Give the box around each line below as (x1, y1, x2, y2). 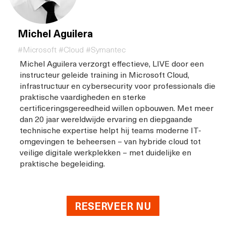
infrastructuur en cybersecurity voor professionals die (20, 79, 215, 92)
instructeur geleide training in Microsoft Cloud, (20, 68, 189, 81)
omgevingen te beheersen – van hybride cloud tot (20, 135, 201, 147)
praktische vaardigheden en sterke (20, 90, 146, 103)
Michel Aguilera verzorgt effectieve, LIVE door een (20, 57, 204, 70)
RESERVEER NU (75, 198, 151, 214)
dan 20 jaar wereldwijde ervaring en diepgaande (20, 112, 192, 125)
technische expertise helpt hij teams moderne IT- (20, 124, 201, 136)
